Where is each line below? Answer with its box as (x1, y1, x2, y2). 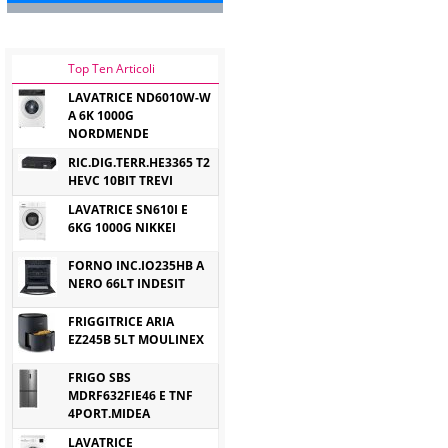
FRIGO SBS (68, 369, 131, 386)
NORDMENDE (68, 125, 149, 142)
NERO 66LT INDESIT (68, 275, 185, 292)
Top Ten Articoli (68, 60, 155, 77)
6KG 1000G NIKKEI (68, 219, 176, 236)
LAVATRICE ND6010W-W (68, 89, 211, 106)
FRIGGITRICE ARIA (68, 313, 174, 330)
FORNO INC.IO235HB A (68, 257, 204, 274)
